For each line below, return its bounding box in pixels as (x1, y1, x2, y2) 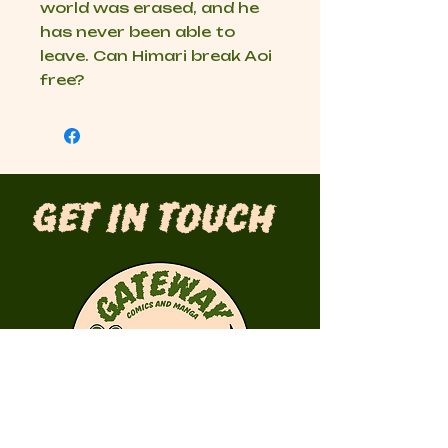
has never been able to (40, 23, 235, 41)
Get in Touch (33, 200, 274, 244)
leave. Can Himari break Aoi (40, 47, 272, 65)
